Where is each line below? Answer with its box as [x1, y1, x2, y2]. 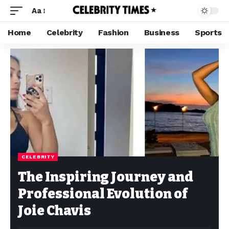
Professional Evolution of [18, 186, 188, 202]
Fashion [98, 28, 129, 37]
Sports [195, 28, 222, 37]
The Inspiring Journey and [18, 169, 193, 185]
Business [144, 28, 180, 37]
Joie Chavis [18, 203, 91, 219]
